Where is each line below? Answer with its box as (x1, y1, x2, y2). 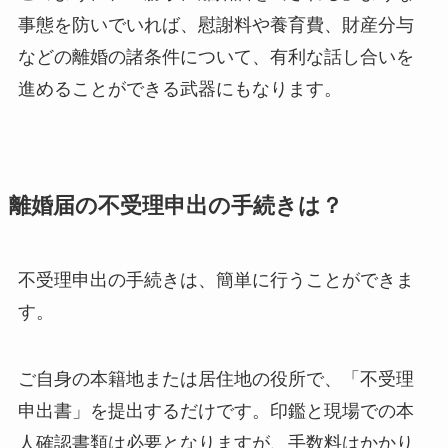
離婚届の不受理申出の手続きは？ (8, 193, 343, 218)
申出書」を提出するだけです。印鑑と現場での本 (17, 401, 414, 422)
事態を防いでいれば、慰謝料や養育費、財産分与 (17, 14, 414, 35)
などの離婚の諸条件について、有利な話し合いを (17, 46, 414, 67)
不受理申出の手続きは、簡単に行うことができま (17, 269, 414, 290)
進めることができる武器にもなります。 (17, 78, 342, 99)
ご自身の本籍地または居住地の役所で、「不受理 (17, 369, 414, 390)
